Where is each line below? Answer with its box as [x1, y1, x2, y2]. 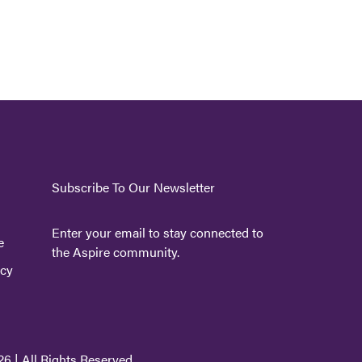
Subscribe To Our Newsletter [51, 177, 215, 196]
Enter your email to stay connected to [51, 222, 263, 242]
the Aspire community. [51, 242, 179, 261]
